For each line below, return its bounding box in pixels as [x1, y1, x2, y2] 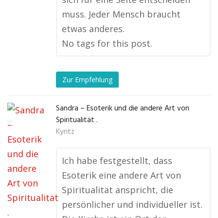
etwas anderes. [62, 23, 125, 35]
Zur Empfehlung [62, 74, 112, 84]
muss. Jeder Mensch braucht [62, 8, 181, 20]
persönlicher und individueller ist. [62, 199, 202, 211]
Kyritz [56, 126, 74, 138]
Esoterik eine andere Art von [62, 169, 181, 182]
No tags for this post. [62, 37, 152, 50]
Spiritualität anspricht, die [62, 184, 173, 196]
